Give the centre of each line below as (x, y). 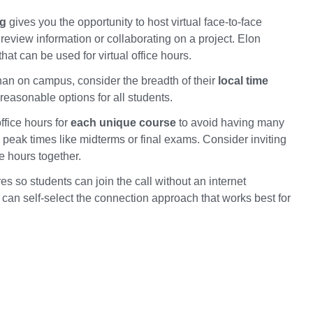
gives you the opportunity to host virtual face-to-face (134, 22)
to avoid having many (230, 123)
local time (243, 81)
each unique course (123, 123)
